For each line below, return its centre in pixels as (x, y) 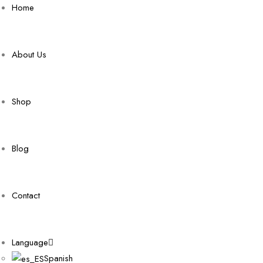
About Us (29, 55)
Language (30, 242)
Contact (26, 195)
